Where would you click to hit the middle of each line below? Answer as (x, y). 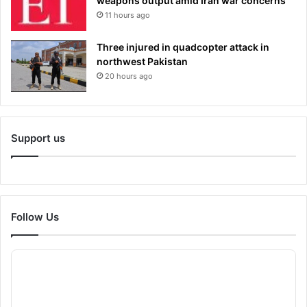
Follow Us (35, 217)
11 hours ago (127, 15)
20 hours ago (129, 76)
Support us (38, 138)
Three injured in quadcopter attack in (183, 47)
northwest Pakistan (142, 62)
